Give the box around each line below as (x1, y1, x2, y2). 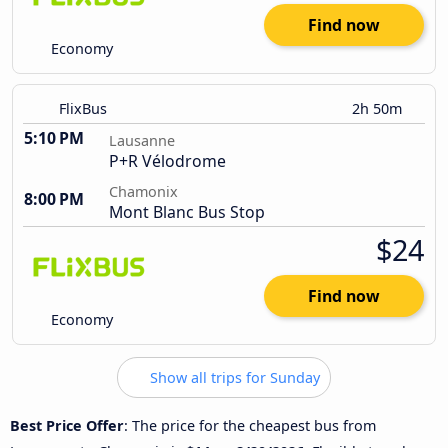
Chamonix (109, 182, 178, 202)
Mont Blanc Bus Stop (109, 201, 265, 224)
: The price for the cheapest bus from (124, 415, 376, 435)
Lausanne (109, 131, 175, 151)
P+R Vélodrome (109, 150, 226, 173)
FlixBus (59, 99, 107, 119)
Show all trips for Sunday (146, 368, 320, 388)
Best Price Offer (10, 415, 124, 435)
